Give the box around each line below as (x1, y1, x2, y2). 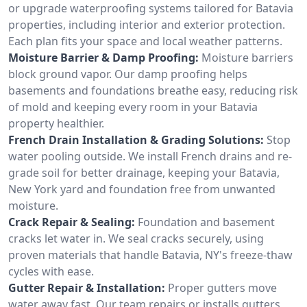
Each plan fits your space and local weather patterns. (8, 33, 282, 49)
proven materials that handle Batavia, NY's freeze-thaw (8, 247, 293, 262)
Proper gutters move (168, 280, 277, 295)
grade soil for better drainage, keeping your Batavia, (8, 164, 280, 180)
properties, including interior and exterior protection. (8, 16, 285, 32)
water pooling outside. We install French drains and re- (8, 148, 292, 164)
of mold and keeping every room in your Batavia (8, 99, 258, 114)
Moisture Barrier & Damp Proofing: (8, 49, 199, 65)
